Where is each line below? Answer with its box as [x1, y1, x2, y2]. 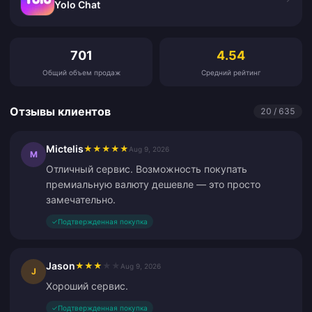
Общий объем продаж [42, 68, 120, 77]
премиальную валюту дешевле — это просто [46, 178, 260, 190]
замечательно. [46, 194, 116, 205]
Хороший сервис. [46, 280, 128, 292]
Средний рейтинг [201, 68, 261, 77]
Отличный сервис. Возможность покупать [46, 163, 247, 175]
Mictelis [46, 143, 84, 155]
